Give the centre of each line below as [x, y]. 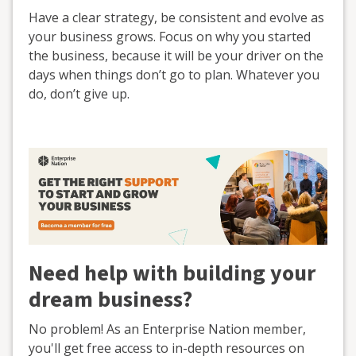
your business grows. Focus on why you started [170, 36]
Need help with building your [172, 274]
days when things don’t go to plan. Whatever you [174, 74]
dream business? [110, 300]
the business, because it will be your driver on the [176, 55]
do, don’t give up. [79, 93]
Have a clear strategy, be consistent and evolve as [176, 17]
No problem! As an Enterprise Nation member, [167, 329]
